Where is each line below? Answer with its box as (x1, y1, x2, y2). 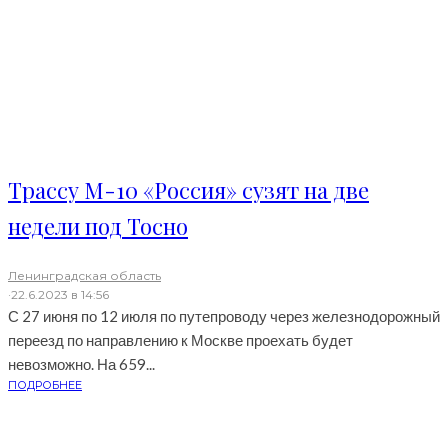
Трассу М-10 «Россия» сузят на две (8, 175, 369, 206)
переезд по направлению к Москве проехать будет (8, 331, 353, 350)
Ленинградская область (8, 268, 161, 284)
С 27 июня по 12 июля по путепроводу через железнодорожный (8, 307, 440, 326)
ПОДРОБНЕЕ (8, 378, 82, 393)
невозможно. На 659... (8, 355, 155, 374)
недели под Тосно (8, 211, 188, 242)
